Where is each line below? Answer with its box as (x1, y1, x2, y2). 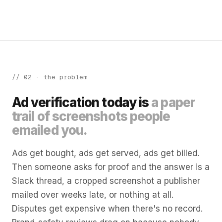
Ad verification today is (12, 95, 152, 110)
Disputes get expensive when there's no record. (12, 204, 203, 214)
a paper (151, 95, 195, 110)
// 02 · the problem (12, 73, 87, 81)
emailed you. (12, 122, 88, 138)
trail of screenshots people (12, 109, 170, 124)
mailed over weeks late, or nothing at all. (12, 190, 173, 200)
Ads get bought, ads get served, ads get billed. (12, 148, 199, 158)
